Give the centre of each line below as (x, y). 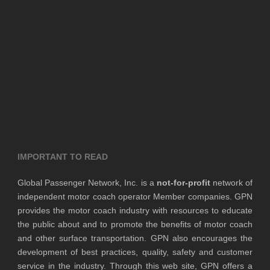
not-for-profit (183, 182)
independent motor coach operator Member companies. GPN (135, 196)
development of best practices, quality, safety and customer (135, 252)
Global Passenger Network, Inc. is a (87, 182)
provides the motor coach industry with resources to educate (135, 210)
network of (231, 182)
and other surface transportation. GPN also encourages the (135, 238)
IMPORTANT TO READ (63, 156)
